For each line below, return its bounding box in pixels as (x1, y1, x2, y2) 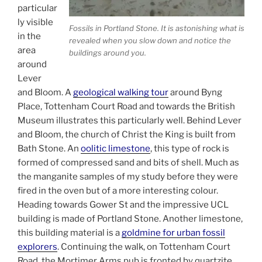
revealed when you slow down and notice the (69, 36, 231, 46)
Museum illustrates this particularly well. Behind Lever (18, 115, 242, 126)
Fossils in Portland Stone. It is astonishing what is (69, 23, 244, 33)
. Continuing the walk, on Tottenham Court (57, 241, 230, 252)
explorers (18, 241, 57, 252)
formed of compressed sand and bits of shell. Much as (18, 157, 239, 168)
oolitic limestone (81, 143, 150, 154)
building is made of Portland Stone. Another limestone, (18, 213, 243, 224)
